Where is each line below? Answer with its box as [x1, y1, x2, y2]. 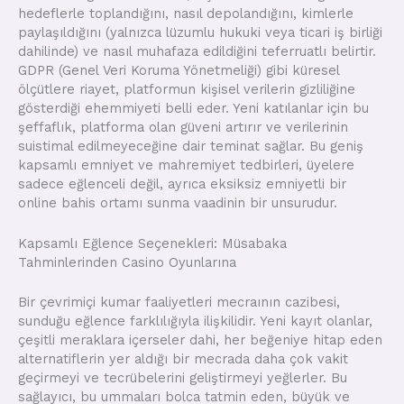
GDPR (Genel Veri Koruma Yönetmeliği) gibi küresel [18, 62, 339, 79]
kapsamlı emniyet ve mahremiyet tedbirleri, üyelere [18, 157, 354, 174]
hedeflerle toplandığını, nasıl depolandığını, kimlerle [18, 5, 353, 23]
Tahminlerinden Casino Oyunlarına [18, 253, 236, 271]
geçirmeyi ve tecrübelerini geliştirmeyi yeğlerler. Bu [18, 369, 347, 386]
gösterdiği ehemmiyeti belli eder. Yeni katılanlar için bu [18, 100, 369, 117]
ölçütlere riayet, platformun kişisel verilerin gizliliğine [18, 81, 355, 98]
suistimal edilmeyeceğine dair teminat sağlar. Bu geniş [18, 138, 363, 155]
